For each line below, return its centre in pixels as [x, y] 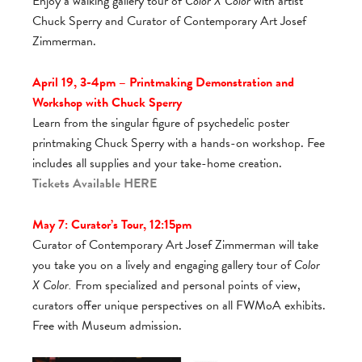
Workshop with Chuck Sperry [107, 102]
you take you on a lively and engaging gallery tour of [163, 265]
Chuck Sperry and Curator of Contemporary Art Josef [169, 21]
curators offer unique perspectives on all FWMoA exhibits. [179, 305]
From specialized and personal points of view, [186, 285]
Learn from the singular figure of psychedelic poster [161, 122]
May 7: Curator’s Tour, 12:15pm [112, 224]
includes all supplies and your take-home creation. [157, 163]
